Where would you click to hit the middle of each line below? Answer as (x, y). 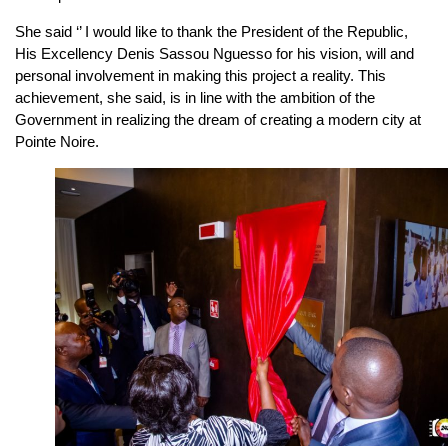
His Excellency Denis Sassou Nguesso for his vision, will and (214, 53)
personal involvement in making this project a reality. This (200, 75)
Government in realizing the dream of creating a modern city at (218, 119)
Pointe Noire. (57, 141)
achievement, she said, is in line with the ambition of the (195, 97)
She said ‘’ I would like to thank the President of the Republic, (211, 31)
